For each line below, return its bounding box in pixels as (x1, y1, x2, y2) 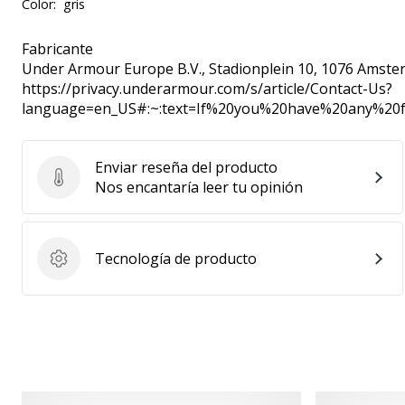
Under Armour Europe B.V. (22, 59, 202, 79)
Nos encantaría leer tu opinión (95, 177, 303, 197)
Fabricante (22, 39, 93, 59)
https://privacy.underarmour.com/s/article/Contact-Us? (22, 79, 392, 99)
